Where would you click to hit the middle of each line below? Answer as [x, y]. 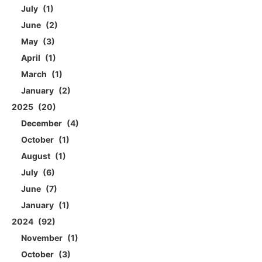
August [37, 156]
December [42, 123]
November [43, 238]
